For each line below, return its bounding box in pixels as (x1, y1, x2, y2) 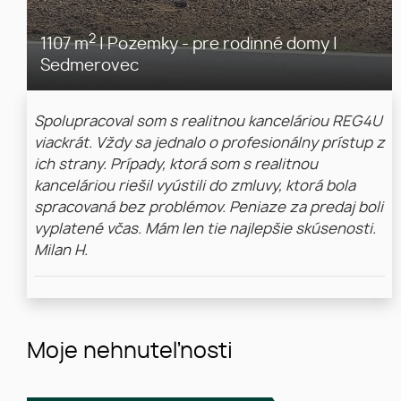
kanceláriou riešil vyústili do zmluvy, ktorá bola (34, 179, 355, 194)
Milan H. (34, 243, 88, 259)
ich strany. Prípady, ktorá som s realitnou (34, 158, 318, 173)
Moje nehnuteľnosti (27, 341, 233, 363)
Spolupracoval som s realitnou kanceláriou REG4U (34, 115, 382, 130)
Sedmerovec (40, 57, 139, 75)
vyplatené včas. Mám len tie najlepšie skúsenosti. (34, 222, 376, 237)
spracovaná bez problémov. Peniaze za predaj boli (34, 200, 383, 216)
